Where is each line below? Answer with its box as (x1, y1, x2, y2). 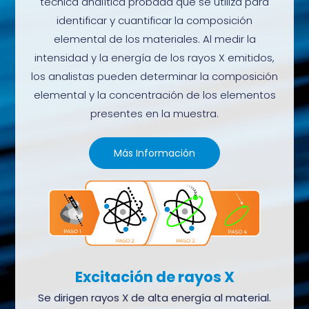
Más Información (114, 146, 195, 161)
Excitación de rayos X (74, 267, 235, 288)
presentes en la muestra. (90, 106, 219, 121)
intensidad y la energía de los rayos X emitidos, (34, 50, 275, 65)
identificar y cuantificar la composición (57, 12, 252, 28)
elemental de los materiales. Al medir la (53, 31, 256, 46)
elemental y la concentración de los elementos (33, 87, 276, 102)
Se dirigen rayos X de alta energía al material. (38, 290, 271, 306)
